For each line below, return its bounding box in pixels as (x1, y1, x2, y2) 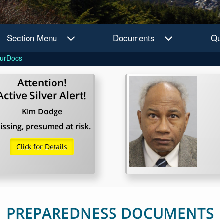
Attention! (17, 76, 67, 89)
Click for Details (16, 142, 68, 151)
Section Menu (7, 31, 57, 44)
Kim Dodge (21, 106, 62, 117)
